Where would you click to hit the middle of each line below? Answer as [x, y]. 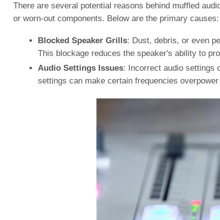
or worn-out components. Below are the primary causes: [116, 18]
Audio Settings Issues [80, 68]
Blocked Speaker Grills [82, 41]
